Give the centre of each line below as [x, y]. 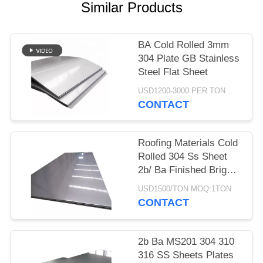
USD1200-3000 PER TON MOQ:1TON [232, 91]
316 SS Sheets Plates [186, 255]
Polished [157, 184]
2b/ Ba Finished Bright [187, 170]
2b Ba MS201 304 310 [186, 241]
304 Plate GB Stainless [189, 59]
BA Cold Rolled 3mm [184, 45]
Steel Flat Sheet [173, 72]
